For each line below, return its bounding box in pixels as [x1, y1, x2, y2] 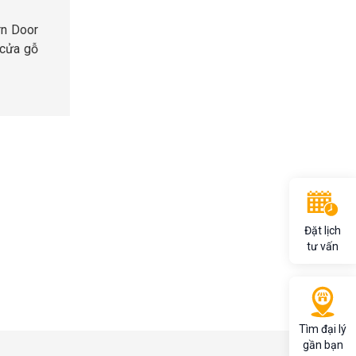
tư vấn [307, 240, 339, 253]
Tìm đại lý [299, 323, 346, 335]
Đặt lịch [304, 224, 341, 237]
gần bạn [302, 339, 343, 351]
